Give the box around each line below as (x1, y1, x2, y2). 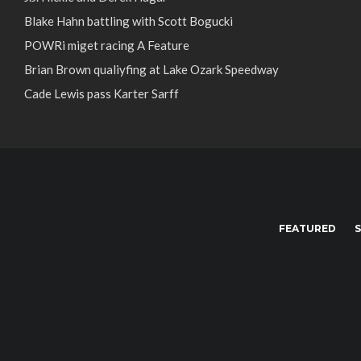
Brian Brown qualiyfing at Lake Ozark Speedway (24, 62, 279, 77)
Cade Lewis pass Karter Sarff (24, 86, 179, 101)
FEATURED (279, 222, 336, 234)
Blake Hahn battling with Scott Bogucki (24, 14, 233, 28)
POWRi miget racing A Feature (24, 38, 189, 52)
